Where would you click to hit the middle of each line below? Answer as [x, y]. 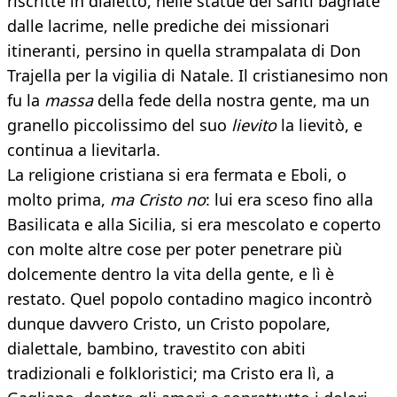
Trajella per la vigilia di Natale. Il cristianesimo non [198, 76]
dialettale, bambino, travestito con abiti [156, 349]
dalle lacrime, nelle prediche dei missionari [168, 26]
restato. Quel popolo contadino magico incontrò [190, 299]
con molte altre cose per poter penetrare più [175, 249]
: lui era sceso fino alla [289, 200]
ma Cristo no [158, 200]
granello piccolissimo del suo [119, 125]
